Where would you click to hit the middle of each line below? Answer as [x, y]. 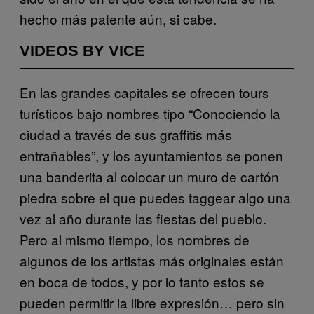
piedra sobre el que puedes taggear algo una [155, 197]
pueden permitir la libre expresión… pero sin [152, 302]
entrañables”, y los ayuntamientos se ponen [151, 155]
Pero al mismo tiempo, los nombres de [135, 239]
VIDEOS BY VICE [82, 50]
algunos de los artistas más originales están [152, 260]
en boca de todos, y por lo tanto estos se [142, 281]
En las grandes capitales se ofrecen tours [144, 92]
